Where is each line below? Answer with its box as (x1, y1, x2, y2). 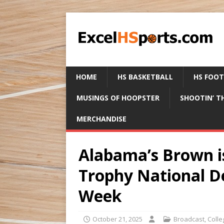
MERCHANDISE (76, 114, 126, 123)
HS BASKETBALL (117, 72, 173, 81)
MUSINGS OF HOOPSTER (76, 93, 159, 102)
